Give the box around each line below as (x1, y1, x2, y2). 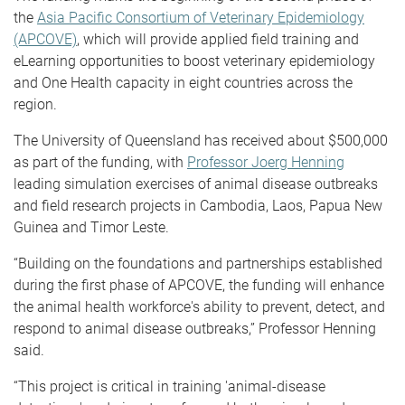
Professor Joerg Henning (187, 153, 344, 171)
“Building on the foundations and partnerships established (14, 254, 382, 272)
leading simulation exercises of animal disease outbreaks (14, 174, 378, 193)
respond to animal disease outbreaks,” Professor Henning (14, 319, 376, 337)
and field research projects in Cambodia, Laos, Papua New (14, 196, 382, 214)
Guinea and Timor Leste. (14, 218, 169, 236)
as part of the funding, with (14, 153, 187, 171)
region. (14, 95, 57, 113)
